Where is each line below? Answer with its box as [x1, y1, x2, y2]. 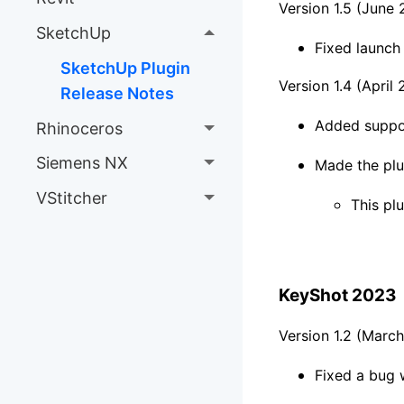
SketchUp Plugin [60, 58, 190, 78]
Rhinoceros [35, 118, 123, 138]
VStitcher [35, 188, 107, 208]
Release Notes [60, 83, 174, 103]
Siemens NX [35, 153, 128, 173]
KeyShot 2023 [278, 284, 397, 306]
